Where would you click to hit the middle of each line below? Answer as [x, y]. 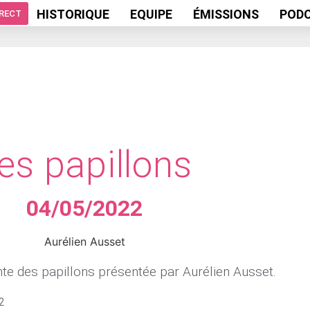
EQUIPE [152, 14]
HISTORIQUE [73, 14]
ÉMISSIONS [226, 14]
